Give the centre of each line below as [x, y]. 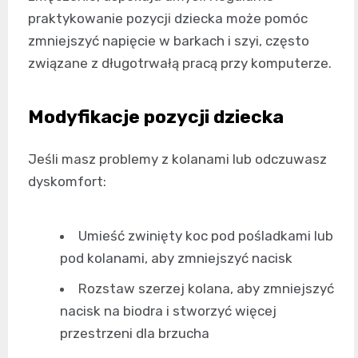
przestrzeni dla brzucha [135, 333]
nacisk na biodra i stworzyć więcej [168, 310]
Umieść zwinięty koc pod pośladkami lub [206, 235]
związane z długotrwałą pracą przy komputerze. [180, 63]
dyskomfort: [67, 181]
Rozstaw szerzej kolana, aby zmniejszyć [206, 288]
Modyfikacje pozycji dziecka [156, 116]
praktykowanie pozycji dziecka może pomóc [168, 18]
